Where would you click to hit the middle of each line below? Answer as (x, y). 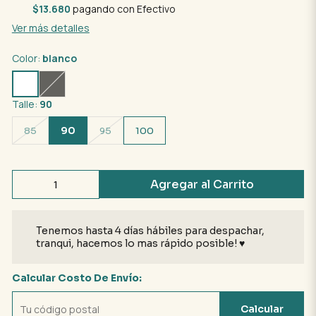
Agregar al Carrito (202, 184)
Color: (27, 58)
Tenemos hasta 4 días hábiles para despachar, (150, 231)
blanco (59, 58)
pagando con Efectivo (123, 8)
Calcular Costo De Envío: (77, 278)
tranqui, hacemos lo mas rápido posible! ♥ (140, 243)
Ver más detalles (50, 28)
